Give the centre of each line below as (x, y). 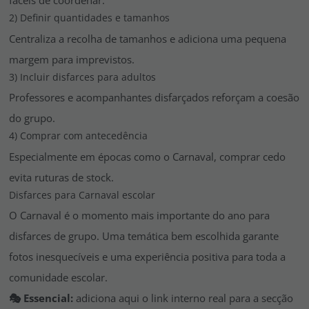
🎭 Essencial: (41, 298)
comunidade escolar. (58, 278)
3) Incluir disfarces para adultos (82, 77)
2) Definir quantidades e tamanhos (89, 18)
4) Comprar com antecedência (78, 136)
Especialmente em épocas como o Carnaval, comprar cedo (147, 156)
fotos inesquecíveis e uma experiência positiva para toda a (147, 257)
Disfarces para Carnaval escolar (82, 195)
